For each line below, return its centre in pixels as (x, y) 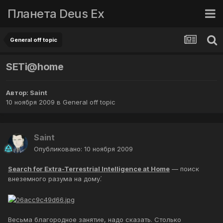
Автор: (18, 93)
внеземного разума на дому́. (55, 179)
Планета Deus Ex (56, 13)
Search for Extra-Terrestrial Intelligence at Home (89, 169)
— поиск (184, 169)
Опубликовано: (59, 149)
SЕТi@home (35, 67)
